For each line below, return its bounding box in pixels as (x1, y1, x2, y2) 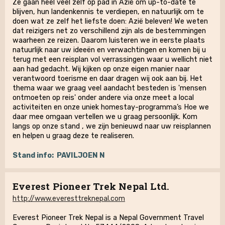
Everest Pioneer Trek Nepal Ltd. (13, 180, 170, 192)
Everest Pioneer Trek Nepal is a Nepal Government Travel (13, 213, 204, 222)
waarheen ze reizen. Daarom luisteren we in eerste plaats (13, 36, 205, 45)
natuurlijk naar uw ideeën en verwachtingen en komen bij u (13, 46, 206, 54)
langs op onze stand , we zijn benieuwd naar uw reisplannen (13, 122, 211, 131)
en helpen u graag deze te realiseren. (13, 132, 134, 140)
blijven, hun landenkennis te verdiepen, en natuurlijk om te (13, 8, 204, 16)
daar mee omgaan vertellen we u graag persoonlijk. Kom (13, 113, 197, 121)
